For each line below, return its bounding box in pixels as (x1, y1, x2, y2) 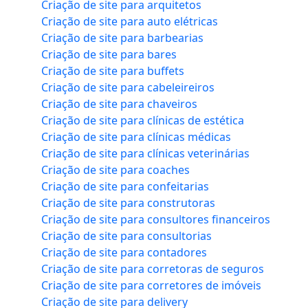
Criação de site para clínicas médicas (41, 129, 231, 145)
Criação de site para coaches (41, 162, 190, 178)
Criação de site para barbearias (41, 30, 203, 46)
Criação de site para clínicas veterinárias (41, 146, 250, 162)
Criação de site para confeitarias (41, 179, 209, 195)
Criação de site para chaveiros (41, 96, 197, 112)
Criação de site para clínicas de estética (41, 113, 244, 129)
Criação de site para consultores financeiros (41, 212, 270, 228)
